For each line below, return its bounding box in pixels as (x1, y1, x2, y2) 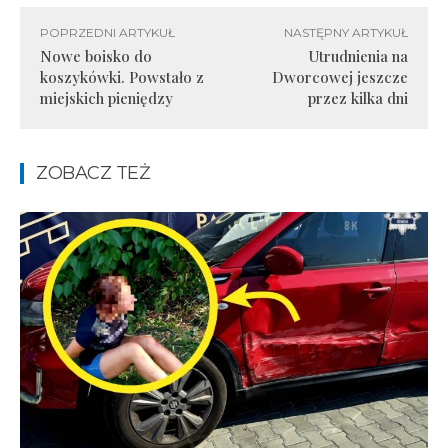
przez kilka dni (307, 87, 408, 108)
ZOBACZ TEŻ (36, 161, 150, 184)
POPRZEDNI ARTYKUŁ (40, 24, 175, 40)
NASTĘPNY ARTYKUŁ (283, 24, 408, 40)
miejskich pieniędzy (40, 87, 173, 108)
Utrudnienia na (307, 45, 408, 66)
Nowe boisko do (40, 45, 152, 66)
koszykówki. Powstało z (40, 66, 204, 87)
